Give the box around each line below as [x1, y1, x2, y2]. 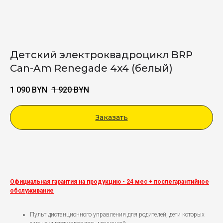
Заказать [95, 113, 128, 122]
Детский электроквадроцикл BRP [10, 49, 193, 61]
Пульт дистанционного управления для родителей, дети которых [30, 211, 205, 219]
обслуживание [10, 187, 54, 195]
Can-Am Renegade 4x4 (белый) [10, 62, 173, 74]
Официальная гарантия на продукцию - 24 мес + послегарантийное [10, 178, 209, 186]
